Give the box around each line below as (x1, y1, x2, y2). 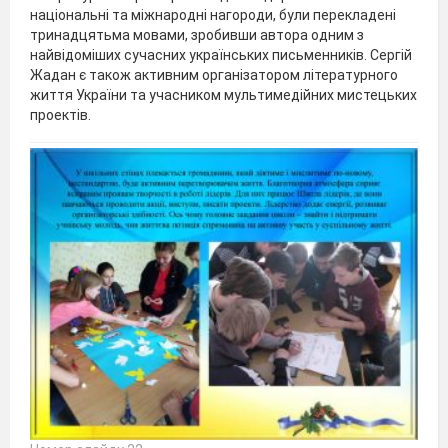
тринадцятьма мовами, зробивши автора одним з (30, 26, 364, 43)
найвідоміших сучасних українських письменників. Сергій (30, 46, 412, 63)
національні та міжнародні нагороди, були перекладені (30, 6, 396, 23)
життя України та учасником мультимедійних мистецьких (30, 86, 417, 103)
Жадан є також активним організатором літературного (30, 66, 398, 83)
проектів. (30, 106, 91, 123)
